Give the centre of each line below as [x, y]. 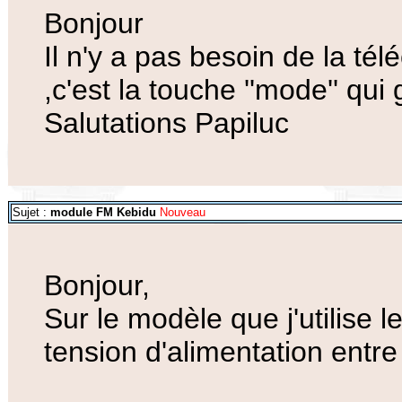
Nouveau [181, 212]
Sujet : [31, 212]
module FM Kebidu [103, 212]
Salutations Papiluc [166, 123]
